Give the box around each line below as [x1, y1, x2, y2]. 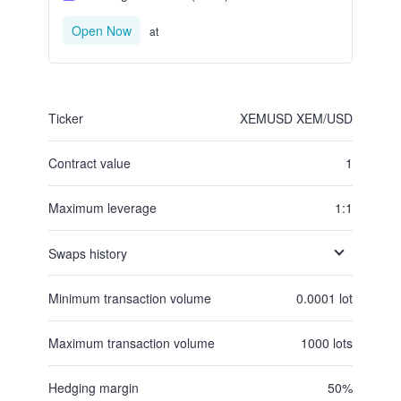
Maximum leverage [48, 175, 157, 193]
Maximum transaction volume [48, 311, 215, 328]
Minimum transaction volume [48, 266, 211, 284]
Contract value [48, 131, 131, 149]
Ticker [48, 86, 83, 104]
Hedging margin [48, 355, 139, 373]
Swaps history [48, 221, 127, 239]
